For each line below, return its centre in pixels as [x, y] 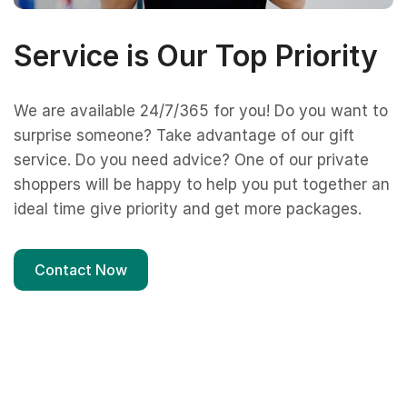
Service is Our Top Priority [196, 55]
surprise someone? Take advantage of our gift [184, 135]
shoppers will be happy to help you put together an [202, 184]
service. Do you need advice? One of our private [191, 159]
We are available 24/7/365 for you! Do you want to [201, 110]
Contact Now [81, 269]
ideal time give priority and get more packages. [188, 208]
